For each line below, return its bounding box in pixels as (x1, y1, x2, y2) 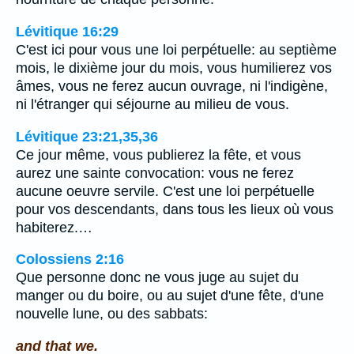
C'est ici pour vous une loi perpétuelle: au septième (16, 41, 337, 58)
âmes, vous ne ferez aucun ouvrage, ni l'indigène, (16, 77, 328, 94)
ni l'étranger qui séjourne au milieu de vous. (16, 96, 289, 112)
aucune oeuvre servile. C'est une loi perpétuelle (16, 183, 314, 199)
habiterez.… (16, 219, 92, 235)
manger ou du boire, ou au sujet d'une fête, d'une (16, 288, 324, 304)
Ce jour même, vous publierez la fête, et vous (16, 146, 301, 163)
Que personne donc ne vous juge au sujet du (16, 269, 299, 286)
